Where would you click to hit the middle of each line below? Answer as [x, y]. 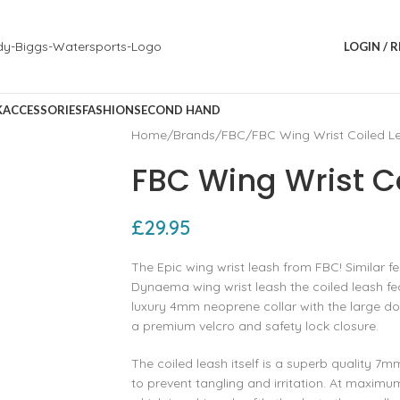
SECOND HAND [177, 109]
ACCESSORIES [42, 109]
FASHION [108, 109]
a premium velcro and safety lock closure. [254, 326]
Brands [194, 135]
